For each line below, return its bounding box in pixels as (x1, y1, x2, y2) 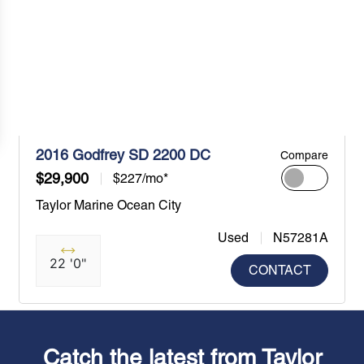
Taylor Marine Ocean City (35, 197, 181, 213)
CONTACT (248, 262, 311, 278)
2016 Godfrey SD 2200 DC (35, 145, 210, 163)
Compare (280, 148, 329, 162)
